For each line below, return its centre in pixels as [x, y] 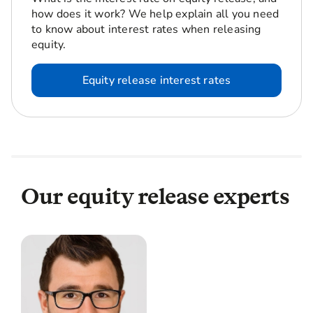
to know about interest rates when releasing [146, 29]
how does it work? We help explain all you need [155, 14]
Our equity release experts [155, 196]
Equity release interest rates [156, 80]
